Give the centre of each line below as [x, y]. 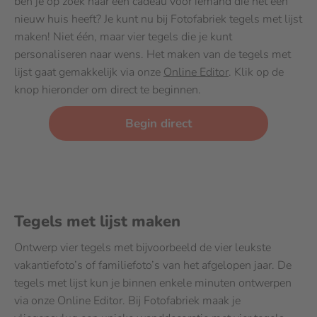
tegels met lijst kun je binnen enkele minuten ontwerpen [153, 283]
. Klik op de [256, 72]
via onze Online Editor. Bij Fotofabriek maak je [127, 301]
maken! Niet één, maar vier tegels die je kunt [123, 37]
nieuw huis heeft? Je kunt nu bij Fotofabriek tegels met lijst [158, 19]
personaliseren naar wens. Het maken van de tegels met [152, 54]
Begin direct [163, 123]
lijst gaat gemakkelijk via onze [89, 72]
